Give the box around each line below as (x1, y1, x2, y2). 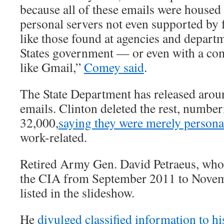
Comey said (84, 58, 144, 76)
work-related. (20, 128, 87, 146)
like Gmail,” (20, 58, 84, 76)
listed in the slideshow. (20, 184, 134, 201)
